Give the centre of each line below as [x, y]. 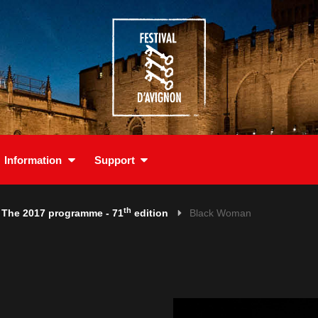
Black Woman [220, 213]
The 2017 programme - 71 [62, 213]
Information [33, 160]
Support [114, 160]
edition [150, 213]
